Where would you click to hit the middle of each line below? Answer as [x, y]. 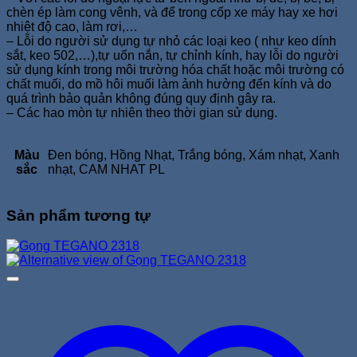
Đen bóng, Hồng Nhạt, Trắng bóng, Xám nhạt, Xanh [194, 155]
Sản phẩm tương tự [78, 215]
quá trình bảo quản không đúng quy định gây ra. [141, 98]
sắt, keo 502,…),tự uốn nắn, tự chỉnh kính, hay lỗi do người [173, 55]
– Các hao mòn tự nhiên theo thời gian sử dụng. [142, 112]
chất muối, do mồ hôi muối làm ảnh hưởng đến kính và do [169, 84]
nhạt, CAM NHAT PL [106, 169]
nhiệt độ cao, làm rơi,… [72, 26]
